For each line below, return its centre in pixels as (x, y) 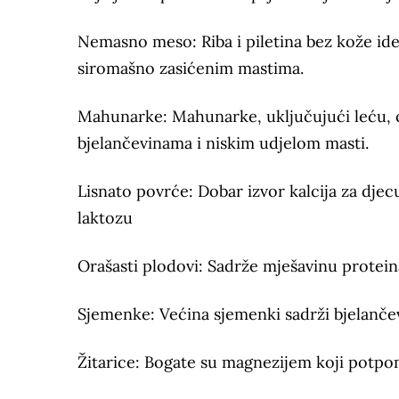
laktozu (105, 218)
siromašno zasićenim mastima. (191, 69)
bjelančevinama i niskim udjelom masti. (223, 143)
